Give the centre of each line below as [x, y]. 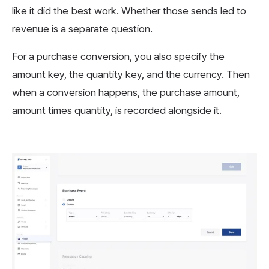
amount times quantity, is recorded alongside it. [117, 110]
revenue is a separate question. [82, 29]
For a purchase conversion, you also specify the [118, 56]
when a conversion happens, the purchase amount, [126, 92]
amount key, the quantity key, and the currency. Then [131, 74]
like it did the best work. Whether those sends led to [129, 11]
